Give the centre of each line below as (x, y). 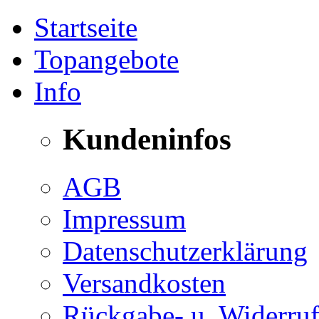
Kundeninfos (147, 139)
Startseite (86, 27)
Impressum (124, 219)
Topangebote (106, 59)
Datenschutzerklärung (185, 251)
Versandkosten (144, 283)
